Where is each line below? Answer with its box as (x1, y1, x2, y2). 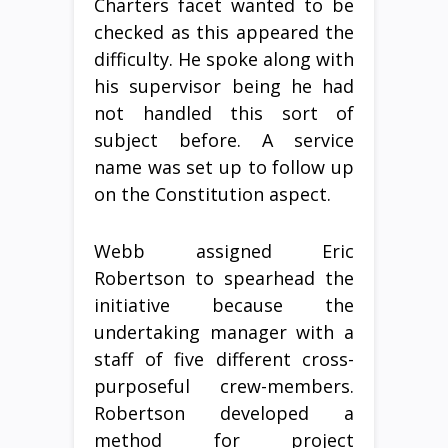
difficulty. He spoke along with (94, 47, 354, 71)
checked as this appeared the (94, 20, 354, 44)
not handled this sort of (94, 101, 354, 125)
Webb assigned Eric (94, 239, 354, 263)
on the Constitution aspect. (94, 182, 331, 206)
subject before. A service (94, 128, 354, 152)
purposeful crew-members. (94, 374, 354, 398)
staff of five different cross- (94, 347, 354, 371)
